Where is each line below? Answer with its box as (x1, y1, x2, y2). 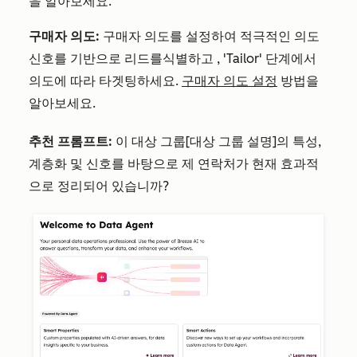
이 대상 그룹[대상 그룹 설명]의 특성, (116, 134, 321, 149)
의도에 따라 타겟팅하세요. (29, 73, 178, 88)
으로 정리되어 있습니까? (29, 178, 169, 194)
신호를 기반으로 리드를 (29, 51, 163, 66)
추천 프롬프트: (29, 134, 112, 149)
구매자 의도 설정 (182, 73, 277, 88)
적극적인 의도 (240, 29, 320, 44)
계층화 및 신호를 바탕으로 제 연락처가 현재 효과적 (29, 156, 319, 171)
